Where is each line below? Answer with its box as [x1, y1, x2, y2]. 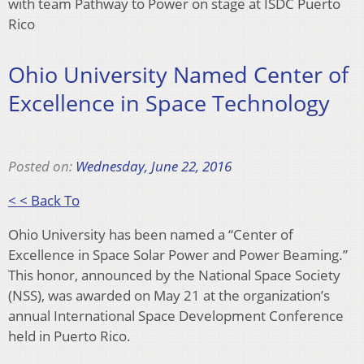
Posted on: [8, 156, 76, 175]
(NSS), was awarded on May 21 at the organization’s [8, 285, 330, 305]
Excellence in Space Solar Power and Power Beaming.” [8, 245, 348, 264]
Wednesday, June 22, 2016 [76, 156, 232, 175]
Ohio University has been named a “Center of [8, 224, 293, 244]
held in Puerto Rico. [8, 326, 131, 345]
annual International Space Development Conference [8, 305, 344, 325]
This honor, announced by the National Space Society [8, 265, 340, 284]
